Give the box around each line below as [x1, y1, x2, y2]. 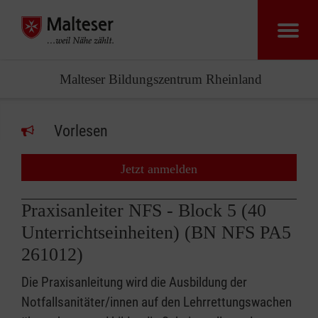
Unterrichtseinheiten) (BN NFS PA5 [21, 222, 291, 243]
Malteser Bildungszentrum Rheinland [59, 72, 262, 87]
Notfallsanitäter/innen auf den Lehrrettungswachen [21, 294, 292, 310]
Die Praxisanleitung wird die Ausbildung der [21, 274, 247, 290]
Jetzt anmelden [121, 162, 197, 176]
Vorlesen [54, 122, 108, 140]
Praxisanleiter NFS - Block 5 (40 [21, 200, 266, 221]
